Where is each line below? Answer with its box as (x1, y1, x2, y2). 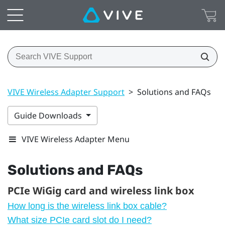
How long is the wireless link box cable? (8, 200, 167, 211)
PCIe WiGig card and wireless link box (8, 183, 194, 197)
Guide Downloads (14, 109, 84, 121)
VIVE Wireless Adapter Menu (22, 133, 130, 145)
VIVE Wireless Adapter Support (8, 86, 125, 97)
